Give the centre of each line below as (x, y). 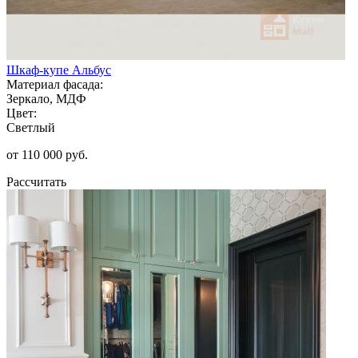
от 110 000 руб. (47, 154)
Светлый (31, 127)
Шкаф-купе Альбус (59, 70)
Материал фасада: (55, 84)
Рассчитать (36, 181)
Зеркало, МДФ (46, 98)
